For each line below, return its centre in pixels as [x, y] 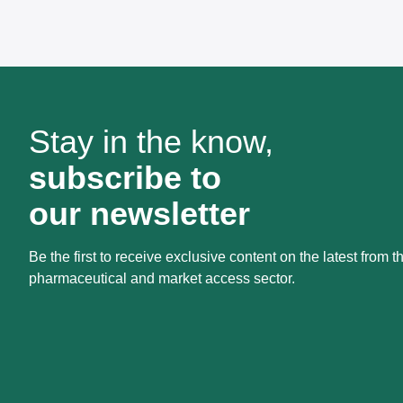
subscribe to [125, 178]
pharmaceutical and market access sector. [162, 278]
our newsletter [139, 214]
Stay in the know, [151, 142]
